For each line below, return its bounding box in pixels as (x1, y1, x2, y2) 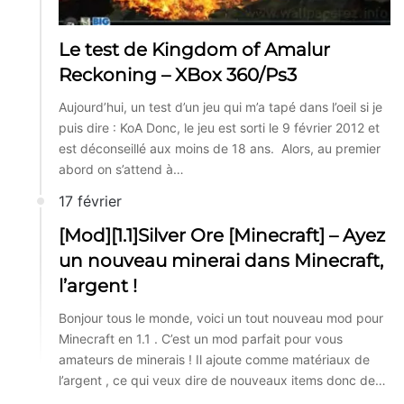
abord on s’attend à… (59, 161, 184, 177)
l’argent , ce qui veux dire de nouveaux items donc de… (59, 372, 386, 388)
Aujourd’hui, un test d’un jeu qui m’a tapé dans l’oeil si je (59, 98, 382, 115)
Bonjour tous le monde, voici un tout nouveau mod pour (59, 309, 383, 326)
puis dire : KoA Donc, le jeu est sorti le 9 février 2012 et (59, 119, 380, 135)
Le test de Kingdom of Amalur (59, 38, 330, 60)
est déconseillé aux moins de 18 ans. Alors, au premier (59, 140, 381, 156)
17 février (59, 191, 122, 210)
